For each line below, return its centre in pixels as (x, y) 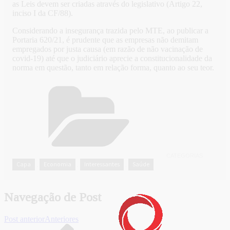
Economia (57, 164)
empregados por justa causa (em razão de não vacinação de (108, 49)
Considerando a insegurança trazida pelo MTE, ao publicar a (110, 31)
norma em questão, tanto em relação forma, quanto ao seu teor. (113, 68)
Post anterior (24, 219)
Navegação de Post (53, 197)
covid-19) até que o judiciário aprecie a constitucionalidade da (112, 59)
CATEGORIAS (185, 156)
